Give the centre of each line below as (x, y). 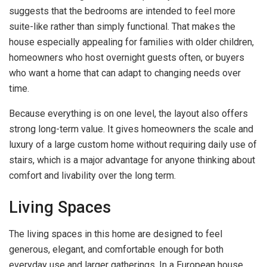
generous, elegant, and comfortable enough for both (116, 249)
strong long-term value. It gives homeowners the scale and (131, 129)
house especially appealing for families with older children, (131, 42)
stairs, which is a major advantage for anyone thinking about (132, 160)
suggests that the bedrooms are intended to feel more (122, 11)
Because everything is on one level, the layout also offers (128, 113)
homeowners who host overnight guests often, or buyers (127, 57)
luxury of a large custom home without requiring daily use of (133, 144)
